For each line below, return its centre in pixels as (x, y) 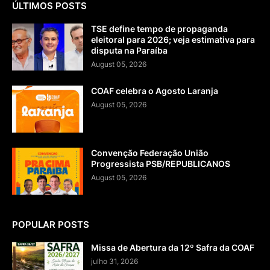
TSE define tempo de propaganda (159, 28)
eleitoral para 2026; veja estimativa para (173, 39)
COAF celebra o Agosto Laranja (155, 90)
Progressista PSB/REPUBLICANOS (161, 163)
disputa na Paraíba (129, 50)
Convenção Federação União (150, 152)
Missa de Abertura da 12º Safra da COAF (173, 247)
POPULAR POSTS (51, 224)
